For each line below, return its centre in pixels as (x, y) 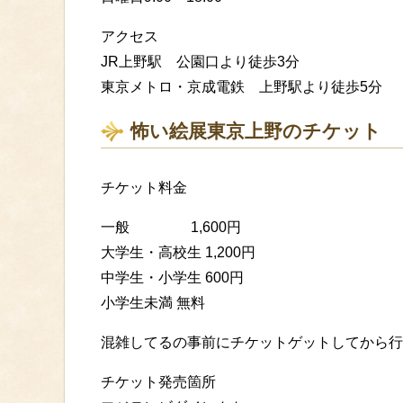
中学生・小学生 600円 (172, 278)
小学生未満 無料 (153, 303)
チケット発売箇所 (158, 382)
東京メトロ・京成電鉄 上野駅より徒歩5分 (242, 87)
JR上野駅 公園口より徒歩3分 (200, 62)
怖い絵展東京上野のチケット (256, 131)
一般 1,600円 (171, 228)
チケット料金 (144, 188)
